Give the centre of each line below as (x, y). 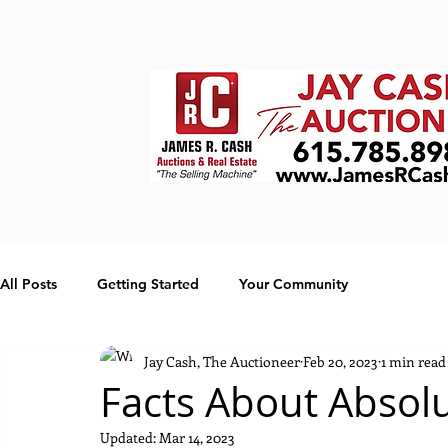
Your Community (293, 284)
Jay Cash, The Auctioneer (222, 361)
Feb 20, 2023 (340, 361)
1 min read (413, 361)
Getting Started (148, 284)
